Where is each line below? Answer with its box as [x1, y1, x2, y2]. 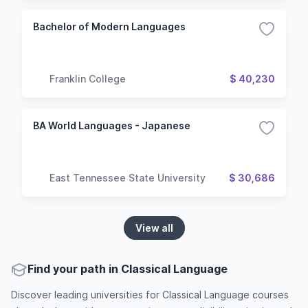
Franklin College [49, 72, 126, 85]
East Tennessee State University [49, 171, 206, 184]
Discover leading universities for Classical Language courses [11, 289, 289, 300]
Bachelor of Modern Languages [33, 21, 186, 32]
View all [135, 222, 173, 234]
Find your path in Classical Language [27, 262, 228, 276]
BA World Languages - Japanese [33, 120, 190, 131]
